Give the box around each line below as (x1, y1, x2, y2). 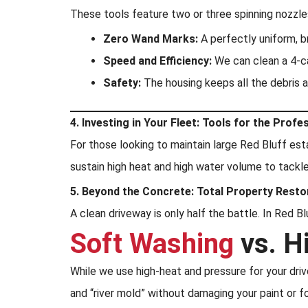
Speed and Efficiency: (103, 54, 212, 67)
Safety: (103, 76, 141, 89)
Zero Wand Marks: (103, 32, 198, 45)
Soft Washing (70, 228, 234, 260)
